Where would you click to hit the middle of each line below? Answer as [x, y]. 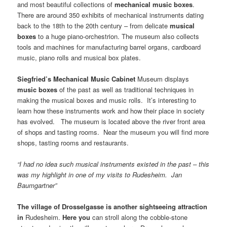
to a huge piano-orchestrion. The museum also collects [118, 36]
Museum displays [162, 79]
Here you [77, 217]
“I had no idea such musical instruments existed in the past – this [113, 164]
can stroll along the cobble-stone [140, 217]
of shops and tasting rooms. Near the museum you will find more [113, 132]
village [42, 206]
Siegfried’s [35, 79]
